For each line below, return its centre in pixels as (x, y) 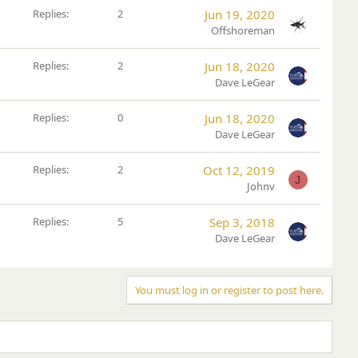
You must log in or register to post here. (229, 290)
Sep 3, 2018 (242, 222)
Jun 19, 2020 (240, 14)
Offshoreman (243, 30)
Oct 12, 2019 (239, 170)
